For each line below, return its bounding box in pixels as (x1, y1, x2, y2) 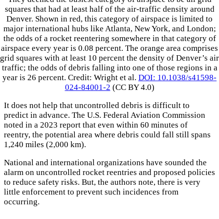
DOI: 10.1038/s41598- (138, 73, 217, 83)
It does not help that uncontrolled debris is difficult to (4, 101, 190, 110)
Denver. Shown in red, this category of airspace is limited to (6, 14, 213, 24)
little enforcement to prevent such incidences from (4, 187, 178, 197)
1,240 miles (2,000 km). (4, 140, 86, 150)
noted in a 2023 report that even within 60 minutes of (4, 120, 188, 130)
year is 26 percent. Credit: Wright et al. (2, 73, 138, 83)
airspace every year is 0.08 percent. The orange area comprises (1, 44, 218, 53)
